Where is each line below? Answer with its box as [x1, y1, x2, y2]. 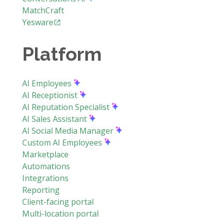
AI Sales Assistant [22, 113, 89, 124]
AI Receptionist [22, 89, 79, 101]
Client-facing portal [22, 196, 94, 207]
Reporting [22, 184, 60, 195]
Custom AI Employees [22, 137, 104, 148]
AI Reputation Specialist [22, 101, 111, 112]
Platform [22, 42, 102, 65]
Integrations [22, 172, 69, 184]
